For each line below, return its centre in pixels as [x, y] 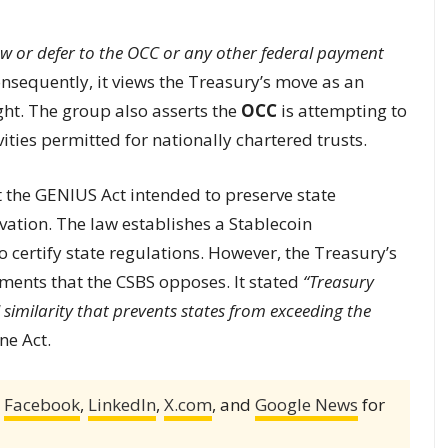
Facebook [42, 404]
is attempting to [342, 110]
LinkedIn [122, 404]
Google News [306, 404]
